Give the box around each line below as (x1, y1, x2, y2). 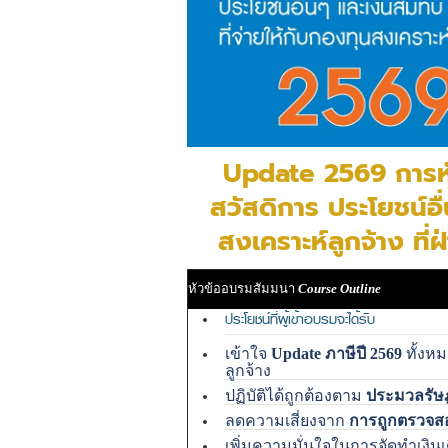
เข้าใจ (225, 345, 271, 362)
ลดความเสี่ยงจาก (225, 412, 349, 429)
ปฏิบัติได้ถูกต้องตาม (225, 387, 366, 404)
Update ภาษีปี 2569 (271, 345, 402, 362)
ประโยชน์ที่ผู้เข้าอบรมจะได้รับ (225, 308, 375, 331)
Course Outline (298, 281, 381, 296)
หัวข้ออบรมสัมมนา (188, 281, 295, 296)
